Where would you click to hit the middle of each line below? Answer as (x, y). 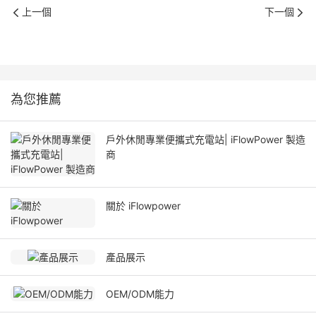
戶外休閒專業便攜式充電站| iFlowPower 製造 (206, 140)
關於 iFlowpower (143, 206)
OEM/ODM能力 (140, 294)
